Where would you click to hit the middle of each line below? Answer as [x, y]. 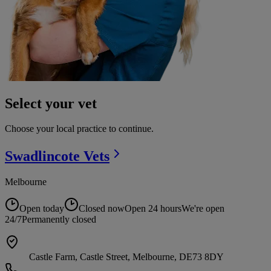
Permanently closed [59, 220]
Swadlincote [44, 156]
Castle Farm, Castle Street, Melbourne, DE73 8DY [126, 257]
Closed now [102, 209]
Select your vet [51, 103]
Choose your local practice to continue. [79, 129]
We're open [203, 209]
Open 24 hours [153, 209]
